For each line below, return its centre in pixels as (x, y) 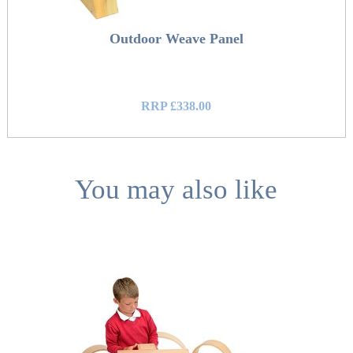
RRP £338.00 (176, 106)
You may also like (176, 189)
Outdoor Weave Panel (176, 39)
